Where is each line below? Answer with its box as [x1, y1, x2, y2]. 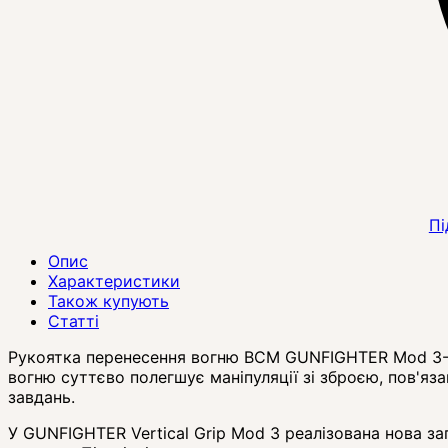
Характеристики [48, 271, 180, 292]
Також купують [48, 291, 169, 312]
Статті [48, 311, 99, 332]
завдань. [8, 387, 75, 408]
